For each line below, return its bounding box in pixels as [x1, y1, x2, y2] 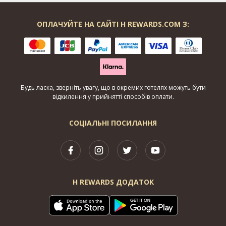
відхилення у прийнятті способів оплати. [52, 92, 174, 101]
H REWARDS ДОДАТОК [72, 177, 154, 187]
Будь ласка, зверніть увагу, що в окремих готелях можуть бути [20, 83, 206, 92]
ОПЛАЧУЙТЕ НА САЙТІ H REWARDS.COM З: [37, 19, 189, 29]
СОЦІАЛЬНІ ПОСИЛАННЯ [69, 118, 157, 128]
